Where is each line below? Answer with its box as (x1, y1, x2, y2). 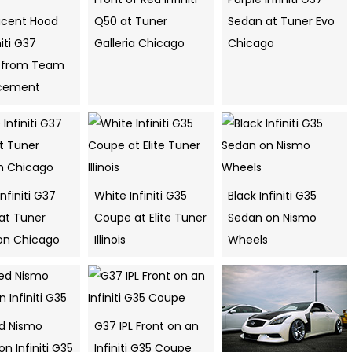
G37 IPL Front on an (94, 318, 199, 335)
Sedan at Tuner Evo (228, 13, 335, 30)
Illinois (94, 232, 126, 248)
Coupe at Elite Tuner (94, 210, 207, 226)
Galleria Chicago (94, 35, 185, 52)
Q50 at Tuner (94, 13, 167, 30)
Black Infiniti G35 (228, 188, 317, 204)
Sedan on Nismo (228, 210, 317, 226)
